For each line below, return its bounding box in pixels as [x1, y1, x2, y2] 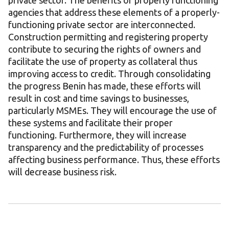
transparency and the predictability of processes [8, 142, 203, 153]
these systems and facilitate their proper [8, 118, 173, 128]
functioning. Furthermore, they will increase [8, 130, 187, 141]
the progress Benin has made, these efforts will [8, 81, 201, 91]
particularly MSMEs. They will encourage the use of [8, 105, 217, 116]
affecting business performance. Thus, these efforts [8, 154, 220, 165]
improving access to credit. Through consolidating [8, 68, 211, 79]
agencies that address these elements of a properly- [8, 7, 220, 18]
